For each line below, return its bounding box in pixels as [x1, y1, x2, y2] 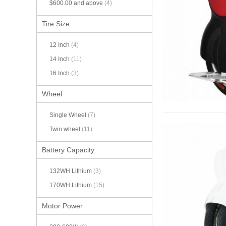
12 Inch [49, 41, 71, 49]
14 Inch [49, 55, 71, 63]
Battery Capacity [42, 146, 94, 154]
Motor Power [42, 202, 83, 210]
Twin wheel [49, 126, 82, 133]
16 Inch [49, 70, 71, 77]
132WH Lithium [49, 167, 93, 175]
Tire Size [42, 20, 70, 28]
